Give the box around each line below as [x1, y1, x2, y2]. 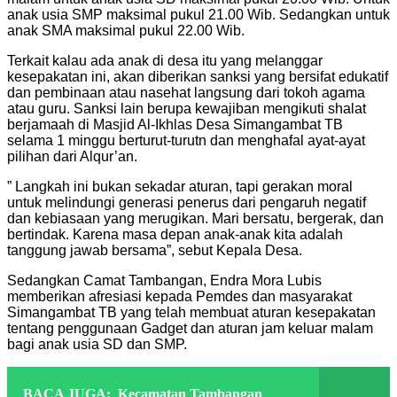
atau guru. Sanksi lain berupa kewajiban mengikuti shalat [7, 100, 366, 116]
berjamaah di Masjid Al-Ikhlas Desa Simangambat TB [7, 116, 343, 132]
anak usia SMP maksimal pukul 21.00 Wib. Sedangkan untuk [7, 6, 390, 22]
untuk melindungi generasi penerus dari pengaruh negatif [7, 194, 366, 210]
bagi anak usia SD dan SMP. [7, 336, 187, 352]
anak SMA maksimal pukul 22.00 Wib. [7, 22, 245, 38]
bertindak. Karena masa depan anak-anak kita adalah [7, 226, 343, 242]
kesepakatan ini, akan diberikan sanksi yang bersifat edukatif [7, 68, 388, 84]
